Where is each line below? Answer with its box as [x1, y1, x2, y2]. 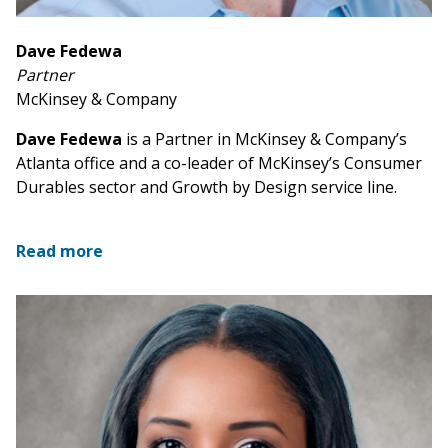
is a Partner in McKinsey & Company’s [122, 128, 407, 151]
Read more [16, 240, 103, 263]
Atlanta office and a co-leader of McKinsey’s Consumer [16, 152, 422, 175]
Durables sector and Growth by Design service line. [16, 176, 397, 199]
